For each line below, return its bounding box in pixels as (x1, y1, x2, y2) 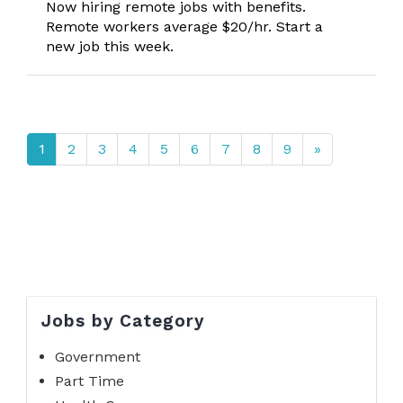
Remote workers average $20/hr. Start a (46, 18, 323, 35)
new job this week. (46, 38, 174, 55)
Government (55, 348, 140, 366)
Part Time (55, 372, 124, 390)
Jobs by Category (41, 310, 204, 331)
